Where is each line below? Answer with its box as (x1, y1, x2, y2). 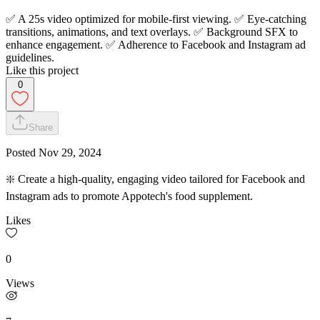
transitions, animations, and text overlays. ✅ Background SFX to (6, 25, 298, 38)
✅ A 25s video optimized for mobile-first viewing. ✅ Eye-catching (6, 12, 306, 25)
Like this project (6, 64, 79, 76)
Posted (6, 146, 39, 159)
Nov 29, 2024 (39, 146, 101, 159)
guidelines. (6, 51, 54, 64)
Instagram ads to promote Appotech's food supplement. (6, 189, 253, 202)
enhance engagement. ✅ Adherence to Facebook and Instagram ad (6, 38, 306, 51)
